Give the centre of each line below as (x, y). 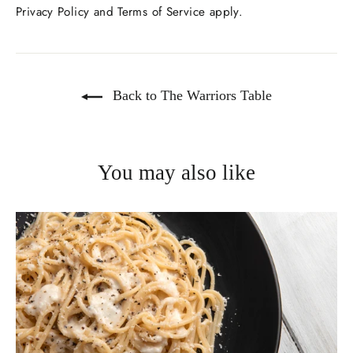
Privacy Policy (53, 11)
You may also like (176, 172)
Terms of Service (162, 11)
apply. (224, 11)
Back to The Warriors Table (190, 95)
